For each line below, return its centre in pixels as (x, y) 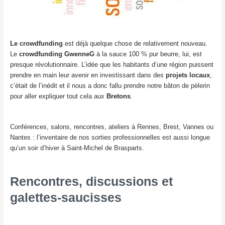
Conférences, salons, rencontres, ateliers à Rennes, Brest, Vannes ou (111, 127)
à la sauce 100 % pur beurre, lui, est (148, 54)
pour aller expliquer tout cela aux (58, 96)
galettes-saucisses (67, 197)
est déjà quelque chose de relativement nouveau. (135, 44)
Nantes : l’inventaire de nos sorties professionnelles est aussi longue (110, 137)
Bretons (118, 96)
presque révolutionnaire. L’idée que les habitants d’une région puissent (111, 65)
